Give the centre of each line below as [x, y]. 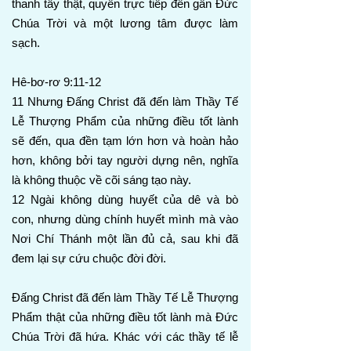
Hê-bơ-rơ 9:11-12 [56, 82]
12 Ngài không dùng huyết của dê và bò [125, 199]
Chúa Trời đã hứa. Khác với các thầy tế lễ [125, 337]
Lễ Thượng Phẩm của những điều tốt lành [125, 121]
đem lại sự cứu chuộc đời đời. [89, 258]
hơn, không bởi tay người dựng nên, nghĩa [125, 160]
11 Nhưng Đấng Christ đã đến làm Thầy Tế [125, 101]
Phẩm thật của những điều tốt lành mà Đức [125, 317]
